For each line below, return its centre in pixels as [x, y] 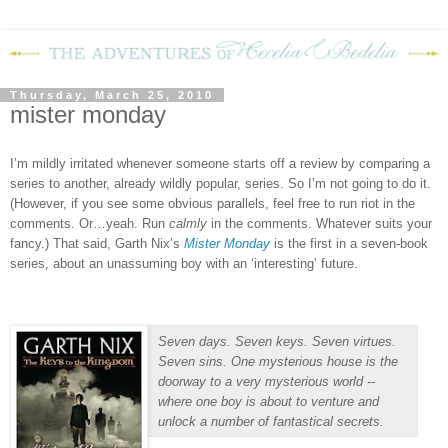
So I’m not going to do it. [359, 183]
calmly [188, 223]
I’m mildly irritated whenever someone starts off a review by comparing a [220, 163]
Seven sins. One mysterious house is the [278, 361]
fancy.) [29, 243]
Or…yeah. [108, 223]
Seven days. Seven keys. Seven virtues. [277, 341]
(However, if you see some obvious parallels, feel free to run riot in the [212, 203]
